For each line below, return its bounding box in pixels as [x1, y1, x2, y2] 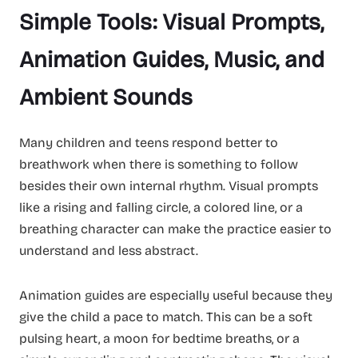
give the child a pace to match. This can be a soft [19, 309, 312, 325]
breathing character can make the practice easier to [19, 221, 332, 237]
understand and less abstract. [19, 243, 198, 259]
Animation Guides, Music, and [19, 46, 324, 74]
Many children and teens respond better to [19, 135, 278, 151]
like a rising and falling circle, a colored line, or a [19, 200, 303, 216]
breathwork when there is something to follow [19, 157, 298, 173]
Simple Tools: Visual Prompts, [19, 9, 324, 37]
